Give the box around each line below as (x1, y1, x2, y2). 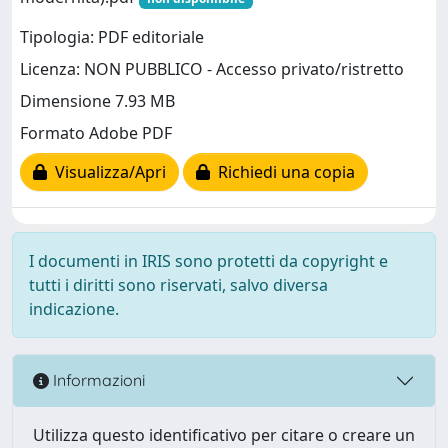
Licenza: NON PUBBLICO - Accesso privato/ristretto (20, 58, 404, 81)
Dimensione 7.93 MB (20, 90, 175, 113)
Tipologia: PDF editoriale (20, 26, 204, 49)
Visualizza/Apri (47, 161, 166, 184)
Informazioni (49, 370, 145, 391)
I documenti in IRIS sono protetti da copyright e (29, 249, 388, 272)
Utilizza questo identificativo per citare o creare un (33, 423, 415, 446)
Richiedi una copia (210, 161, 355, 184)
